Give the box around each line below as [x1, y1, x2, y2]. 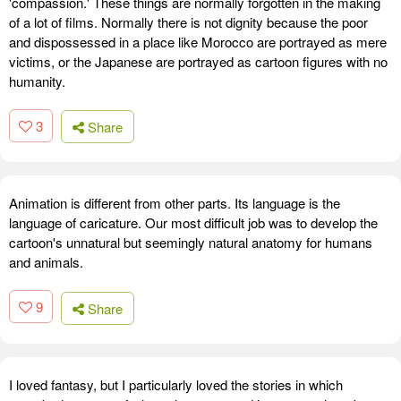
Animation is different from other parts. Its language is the [9, 193, 340, 213]
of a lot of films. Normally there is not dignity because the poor [9, 12, 368, 31]
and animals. [9, 252, 83, 272]
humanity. [9, 71, 65, 90]
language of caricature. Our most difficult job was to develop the [9, 213, 378, 233]
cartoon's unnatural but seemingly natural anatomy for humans [9, 233, 372, 252]
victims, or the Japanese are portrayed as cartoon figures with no [9, 51, 388, 71]
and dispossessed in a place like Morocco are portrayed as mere [9, 31, 387, 51]
